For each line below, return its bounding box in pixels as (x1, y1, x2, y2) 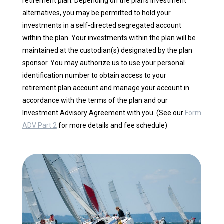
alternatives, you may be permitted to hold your (22, 9, 171, 17)
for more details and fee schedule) (56, 121, 167, 130)
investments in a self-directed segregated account (22, 21, 181, 30)
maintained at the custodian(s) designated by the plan (22, 46, 192, 55)
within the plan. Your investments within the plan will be (22, 34, 196, 42)
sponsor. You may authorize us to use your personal (22, 59, 185, 67)
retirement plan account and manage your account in (22, 84, 189, 92)
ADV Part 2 (22, 121, 57, 130)
